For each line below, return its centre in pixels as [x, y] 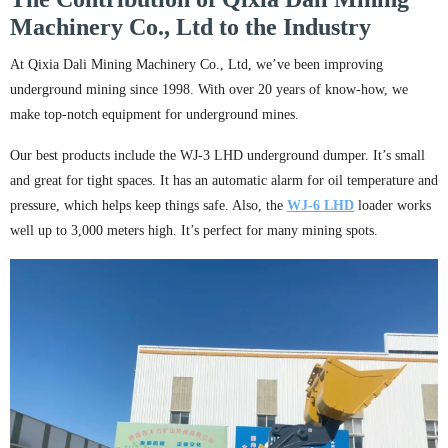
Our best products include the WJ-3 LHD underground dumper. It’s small [217, 155]
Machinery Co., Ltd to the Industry [190, 27]
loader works [392, 205]
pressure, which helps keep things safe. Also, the [148, 205]
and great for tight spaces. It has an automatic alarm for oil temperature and [224, 180]
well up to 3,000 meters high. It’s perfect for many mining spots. [194, 230]
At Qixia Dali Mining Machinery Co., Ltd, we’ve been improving [196, 64]
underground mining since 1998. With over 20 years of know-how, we [209, 89]
